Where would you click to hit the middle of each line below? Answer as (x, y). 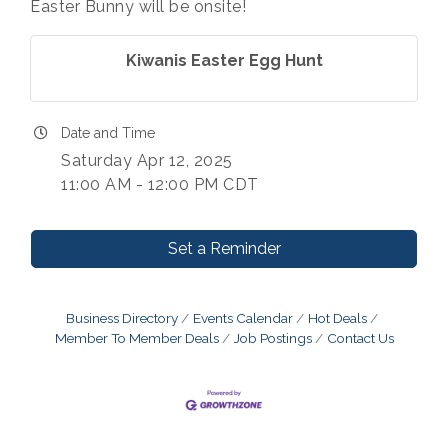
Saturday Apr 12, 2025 (147, 160)
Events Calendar (243, 318)
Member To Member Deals (136, 338)
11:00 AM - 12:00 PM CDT (160, 184)
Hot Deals (337, 318)
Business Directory (122, 318)
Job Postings (272, 338)
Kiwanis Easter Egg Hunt (224, 60)
